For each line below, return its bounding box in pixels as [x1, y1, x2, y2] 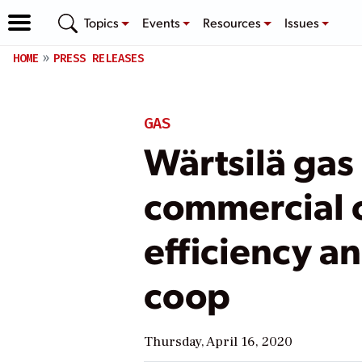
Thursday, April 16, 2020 [143, 332, 293, 351]
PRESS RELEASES [53, 51, 144, 66]
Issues [284, 13, 322, 31]
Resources [203, 13, 264, 31]
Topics [84, 13, 121, 31]
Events [141, 13, 183, 31]
